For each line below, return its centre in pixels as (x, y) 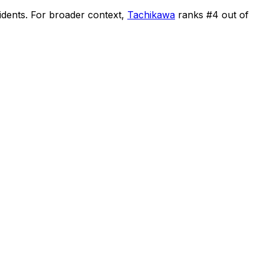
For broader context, (77, 14)
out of (234, 14)
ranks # (195, 14)
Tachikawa (151, 14)
